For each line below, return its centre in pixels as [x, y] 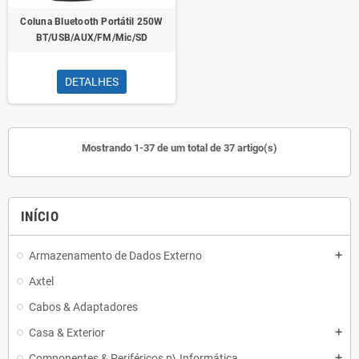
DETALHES [92, 82]
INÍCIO [40, 216]
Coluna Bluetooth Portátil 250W [92, 22]
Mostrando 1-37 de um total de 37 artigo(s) [179, 148]
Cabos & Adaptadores [83, 307]
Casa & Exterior [67, 333]
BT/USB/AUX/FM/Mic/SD [92, 38]
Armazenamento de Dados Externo [115, 256]
